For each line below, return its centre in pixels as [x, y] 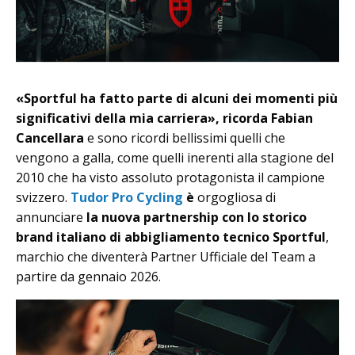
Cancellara [50, 137]
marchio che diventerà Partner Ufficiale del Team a [166, 256]
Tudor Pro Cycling [127, 197]
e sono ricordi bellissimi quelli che [185, 137]
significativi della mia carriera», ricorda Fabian [164, 118]
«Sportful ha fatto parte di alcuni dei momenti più [177, 98]
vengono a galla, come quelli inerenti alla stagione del [175, 157]
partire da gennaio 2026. [88, 276]
